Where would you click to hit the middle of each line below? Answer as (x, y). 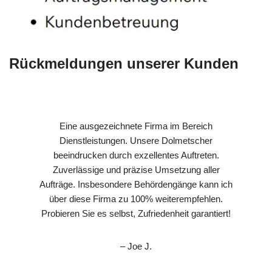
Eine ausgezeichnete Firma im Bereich (136, 126)
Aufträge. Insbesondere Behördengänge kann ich (136, 184)
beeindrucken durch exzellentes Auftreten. (136, 155)
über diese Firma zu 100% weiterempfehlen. (136, 199)
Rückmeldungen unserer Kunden (124, 63)
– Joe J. (136, 246)
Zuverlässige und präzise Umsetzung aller (136, 169)
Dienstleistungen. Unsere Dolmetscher (136, 140)
